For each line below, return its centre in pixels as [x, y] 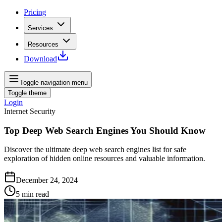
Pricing [35, 12]
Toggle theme [27, 93]
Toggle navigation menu [54, 83]
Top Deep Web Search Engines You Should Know [105, 130]
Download [40, 59]
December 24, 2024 [47, 180]
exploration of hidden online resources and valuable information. [105, 159]
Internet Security [30, 111]
